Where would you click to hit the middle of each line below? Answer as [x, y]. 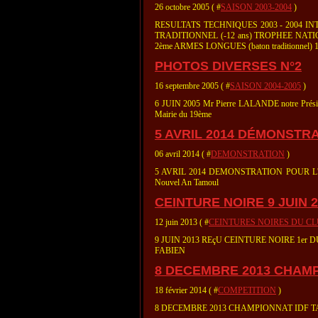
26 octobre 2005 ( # [188, 7]
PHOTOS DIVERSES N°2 [228, 66]
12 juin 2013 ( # [182, 222]
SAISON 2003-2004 [256, 7]
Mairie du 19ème [183, 114]
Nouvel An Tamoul [187, 182]
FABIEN [170, 251]
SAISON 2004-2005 [265, 86]
